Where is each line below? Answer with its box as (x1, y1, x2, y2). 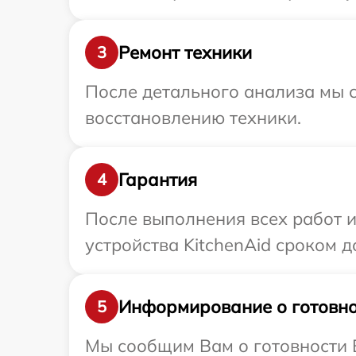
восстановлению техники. (85, 106, 301, 130)
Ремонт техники (118, 41, 252, 64)
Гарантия (118, 168, 197, 191)
